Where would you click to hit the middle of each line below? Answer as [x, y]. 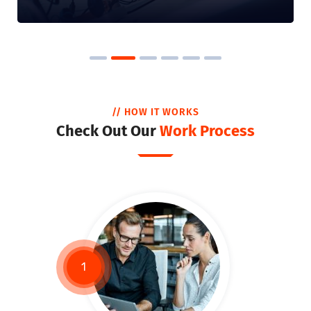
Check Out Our [108, 131]
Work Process [207, 131]
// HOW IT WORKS [155, 112]
